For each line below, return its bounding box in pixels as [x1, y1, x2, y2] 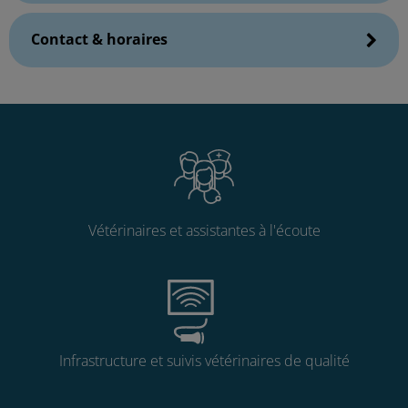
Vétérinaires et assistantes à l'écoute [87, 222, 321, 240]
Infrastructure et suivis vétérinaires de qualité [58, 352, 350, 370]
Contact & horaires [31, 31, 168, 48]
